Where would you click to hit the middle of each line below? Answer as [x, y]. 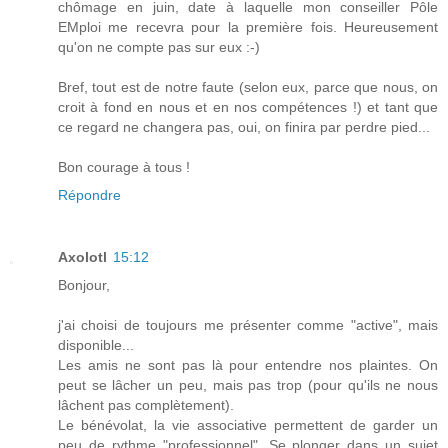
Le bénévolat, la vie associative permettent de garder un [248, 424]
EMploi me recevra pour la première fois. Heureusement [248, 26]
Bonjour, [84, 284]
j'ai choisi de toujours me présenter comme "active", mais [248, 324]
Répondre [89, 194]
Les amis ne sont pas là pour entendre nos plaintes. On [248, 364]
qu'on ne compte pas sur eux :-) [159, 46]
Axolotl [82, 256]
